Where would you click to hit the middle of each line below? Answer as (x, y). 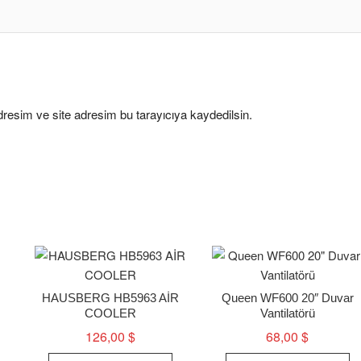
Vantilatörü (287, 313)
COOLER (111, 313)
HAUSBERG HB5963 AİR (111, 298)
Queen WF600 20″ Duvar (287, 298)
